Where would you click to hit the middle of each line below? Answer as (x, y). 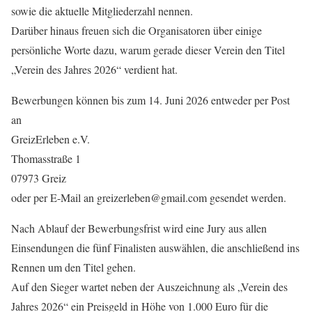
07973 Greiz (39, 178)
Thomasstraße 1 (46, 158)
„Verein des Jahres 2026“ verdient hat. (94, 69)
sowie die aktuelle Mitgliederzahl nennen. (102, 11)
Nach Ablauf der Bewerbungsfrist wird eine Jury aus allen (139, 228)
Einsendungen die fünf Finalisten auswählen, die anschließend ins (155, 248)
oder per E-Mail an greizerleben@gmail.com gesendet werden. (149, 197)
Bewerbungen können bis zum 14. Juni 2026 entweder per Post (150, 100)
